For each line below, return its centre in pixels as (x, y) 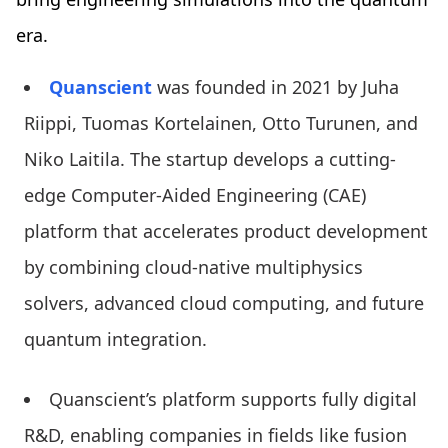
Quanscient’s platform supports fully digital (233, 398)
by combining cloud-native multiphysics (193, 266)
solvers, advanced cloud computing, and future (224, 302)
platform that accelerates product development (226, 230)
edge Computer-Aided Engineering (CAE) (195, 194)
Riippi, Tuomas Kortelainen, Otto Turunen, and (221, 122)
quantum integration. (115, 338)
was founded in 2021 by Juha (275, 86)
